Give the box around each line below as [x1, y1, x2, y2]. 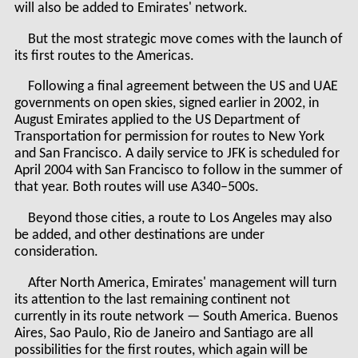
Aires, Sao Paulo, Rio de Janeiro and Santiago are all [14, 326, 313, 340]
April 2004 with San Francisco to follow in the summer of [14, 164, 343, 178]
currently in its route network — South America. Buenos [14, 309, 338, 324]
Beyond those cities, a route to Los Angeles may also [28, 211, 333, 225]
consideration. [14, 245, 98, 259]
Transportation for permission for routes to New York [14, 130, 324, 145]
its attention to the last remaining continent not [14, 292, 290, 307]
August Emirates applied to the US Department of [14, 113, 300, 128]
